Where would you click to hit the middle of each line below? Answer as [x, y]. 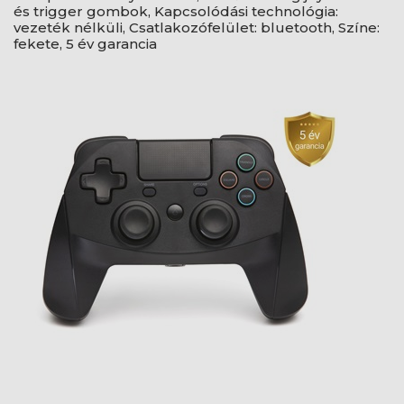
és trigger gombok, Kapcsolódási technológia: [176, 11]
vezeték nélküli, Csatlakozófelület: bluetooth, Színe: [197, 28]
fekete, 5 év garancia [85, 44]
